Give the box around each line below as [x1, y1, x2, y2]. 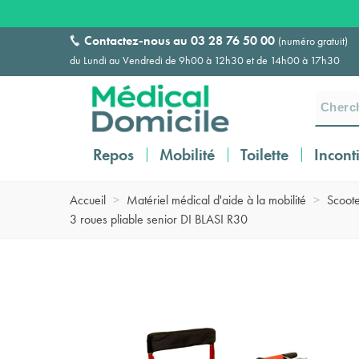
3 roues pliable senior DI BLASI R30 [70, 211, 248, 228]
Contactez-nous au [84, 32, 191, 49]
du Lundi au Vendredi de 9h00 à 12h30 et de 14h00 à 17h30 [70, 53, 340, 67]
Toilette [240, 144, 288, 165]
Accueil [70, 192, 106, 208]
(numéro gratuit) [278, 34, 348, 48]
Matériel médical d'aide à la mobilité [127, 192, 306, 208]
